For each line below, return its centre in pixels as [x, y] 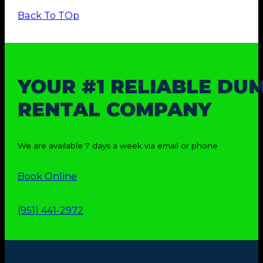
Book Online [47, 176]
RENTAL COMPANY [114, 109]
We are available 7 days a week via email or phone [117, 145]
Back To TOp [48, 16]
